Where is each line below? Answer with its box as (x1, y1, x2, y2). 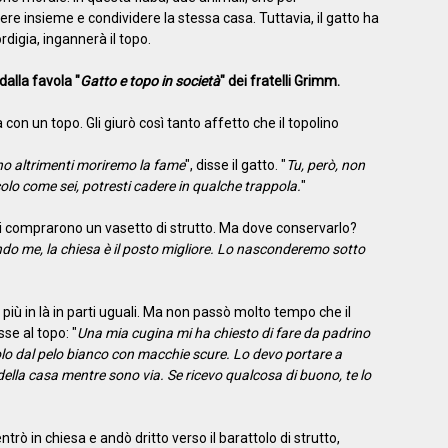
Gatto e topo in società (79, 72, 220, 89)
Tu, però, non (285, 156, 365, 173)
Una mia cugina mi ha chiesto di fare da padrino (76, 324, 370, 341)
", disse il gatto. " (184, 156, 286, 173)
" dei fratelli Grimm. (219, 72, 340, 89)
